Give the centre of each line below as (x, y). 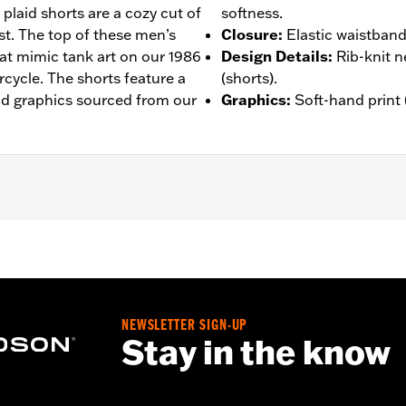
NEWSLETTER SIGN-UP (185, 326)
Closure (250, 34)
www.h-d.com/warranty (125, 252)
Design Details (275, 56)
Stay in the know (256, 352)
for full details (254, 252)
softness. (252, 12)
